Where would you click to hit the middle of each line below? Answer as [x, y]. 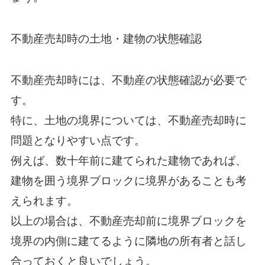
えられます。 [44, 201]
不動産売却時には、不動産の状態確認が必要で [128, 80]
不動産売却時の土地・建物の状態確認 [106, 38]
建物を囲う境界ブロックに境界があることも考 [128, 180]
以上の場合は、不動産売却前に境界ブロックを [128, 221]
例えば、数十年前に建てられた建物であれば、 [128, 160]
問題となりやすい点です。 [78, 140]
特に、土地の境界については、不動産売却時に [128, 120]
